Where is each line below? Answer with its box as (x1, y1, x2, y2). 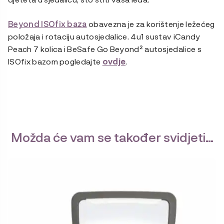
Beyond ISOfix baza (8, 18, 87, 29)
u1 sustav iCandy (136, 31, 200, 42)
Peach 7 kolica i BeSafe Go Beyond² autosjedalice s (8, 43, 202, 54)
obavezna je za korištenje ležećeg (86, 18, 215, 29)
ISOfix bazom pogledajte (8, 56, 102, 67)
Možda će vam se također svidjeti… (10, 128, 213, 145)
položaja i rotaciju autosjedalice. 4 (8, 31, 136, 42)
